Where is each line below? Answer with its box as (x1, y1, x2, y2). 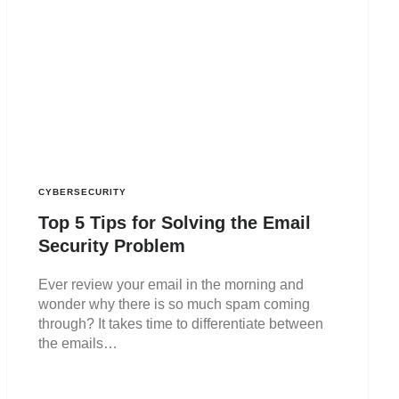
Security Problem (38, 236, 186, 256)
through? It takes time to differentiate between (38, 316, 324, 332)
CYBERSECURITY (38, 187, 127, 198)
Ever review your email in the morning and (38, 277, 305, 293)
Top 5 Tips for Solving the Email (38, 213, 312, 233)
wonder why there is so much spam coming (38, 297, 311, 313)
